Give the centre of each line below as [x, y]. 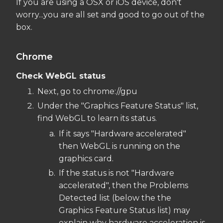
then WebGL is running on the [119, 146]
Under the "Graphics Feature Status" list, [118, 106]
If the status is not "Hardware [116, 173]
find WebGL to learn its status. [97, 118]
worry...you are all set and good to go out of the [110, 14]
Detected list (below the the [115, 198]
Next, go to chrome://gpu [87, 92]
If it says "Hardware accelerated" [122, 134]
